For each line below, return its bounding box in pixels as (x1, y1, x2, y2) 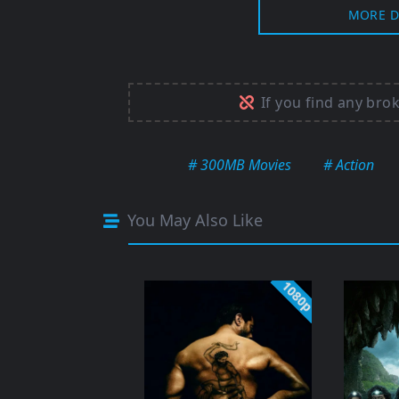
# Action (323, 155, 374, 175)
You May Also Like (123, 209, 263, 232)
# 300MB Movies (188, 155, 291, 175)
